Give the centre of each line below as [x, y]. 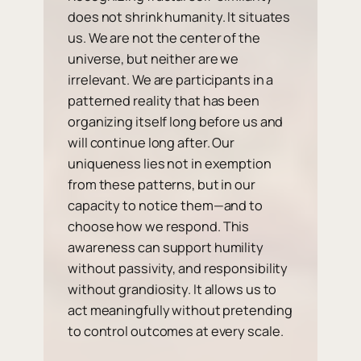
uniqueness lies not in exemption [170, 164]
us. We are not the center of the [164, 38]
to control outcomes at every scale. [176, 332]
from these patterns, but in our [162, 185]
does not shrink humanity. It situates [179, 17]
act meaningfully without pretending [180, 311]
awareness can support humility [166, 248]
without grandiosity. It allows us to [172, 290]
